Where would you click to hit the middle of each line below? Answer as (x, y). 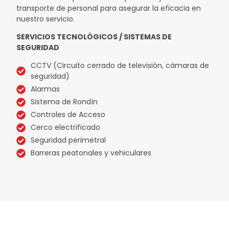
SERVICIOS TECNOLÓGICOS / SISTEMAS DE (94, 37)
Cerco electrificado (65, 128)
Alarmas (45, 89)
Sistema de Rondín (64, 102)
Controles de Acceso (68, 115)
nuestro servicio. (46, 19)
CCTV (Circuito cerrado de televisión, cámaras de (120, 66)
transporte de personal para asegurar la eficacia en (109, 8)
